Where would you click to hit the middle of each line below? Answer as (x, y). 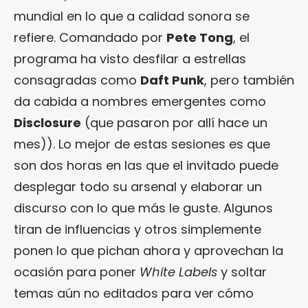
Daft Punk (172, 80)
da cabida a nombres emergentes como (140, 101)
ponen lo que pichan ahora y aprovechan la (148, 250)
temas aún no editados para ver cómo (134, 293)
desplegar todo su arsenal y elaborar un (138, 186)
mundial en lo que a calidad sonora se (132, 16)
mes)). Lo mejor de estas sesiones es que (142, 144)
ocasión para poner (77, 272)
